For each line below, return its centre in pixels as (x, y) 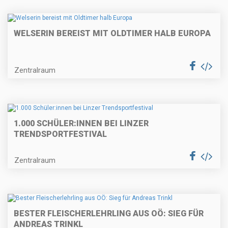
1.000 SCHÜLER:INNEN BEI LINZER (81, 124)
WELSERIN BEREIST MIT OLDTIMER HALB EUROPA (112, 33)
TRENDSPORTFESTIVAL (60, 134)
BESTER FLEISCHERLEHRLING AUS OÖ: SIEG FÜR (109, 214)
